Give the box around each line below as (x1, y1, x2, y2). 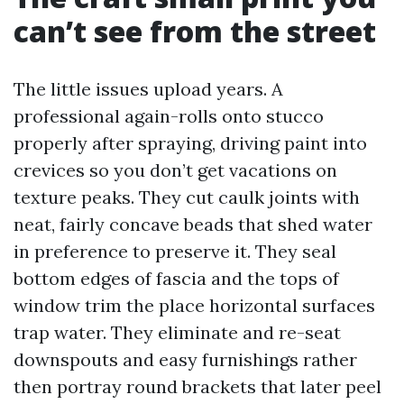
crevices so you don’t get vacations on (14, 159, 337, 181)
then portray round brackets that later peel (14, 375, 381, 398)
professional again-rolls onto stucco (14, 105, 324, 127)
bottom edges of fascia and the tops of (14, 267, 339, 289)
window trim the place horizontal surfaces (14, 294, 375, 317)
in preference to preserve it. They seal (14, 240, 336, 262)
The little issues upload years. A (14, 78, 283, 100)
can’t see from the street (14, 12, 376, 50)
